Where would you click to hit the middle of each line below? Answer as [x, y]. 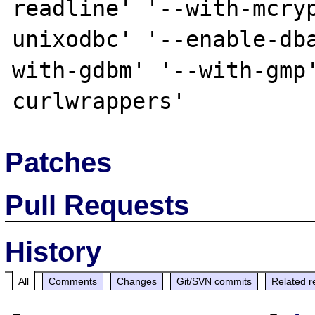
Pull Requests [97, 205]
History [53, 251]
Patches [59, 162]
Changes [137, 281]
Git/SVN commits [214, 281]
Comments [73, 281]
